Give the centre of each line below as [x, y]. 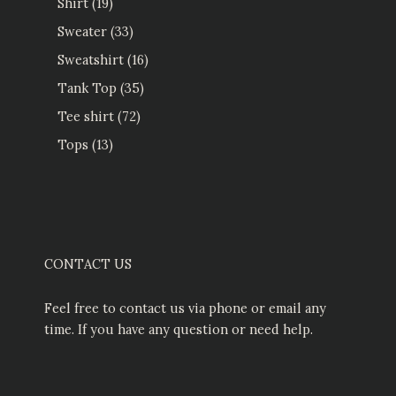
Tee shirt [86, 116]
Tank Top [87, 88]
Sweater [82, 32]
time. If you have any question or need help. [179, 330]
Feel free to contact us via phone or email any [185, 308]
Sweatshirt [91, 59]
